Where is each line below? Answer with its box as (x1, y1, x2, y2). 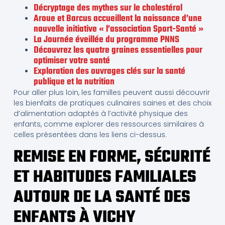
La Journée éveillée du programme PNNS (33, 33, 179, 48)
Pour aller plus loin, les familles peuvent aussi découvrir (13, 87, 210, 98)
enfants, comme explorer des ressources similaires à (13, 119, 204, 130)
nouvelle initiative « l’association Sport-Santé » (33, 22, 203, 37)
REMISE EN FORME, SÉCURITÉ (13, 144, 210, 170)
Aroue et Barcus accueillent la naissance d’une (33, 12, 202, 27)
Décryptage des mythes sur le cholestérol (33, 1, 182, 16)
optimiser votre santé (33, 54, 110, 69)
